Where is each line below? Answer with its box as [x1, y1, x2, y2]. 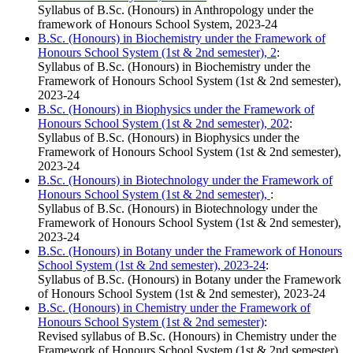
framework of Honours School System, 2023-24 [38, 17, 277, 32]
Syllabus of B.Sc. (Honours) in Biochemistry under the [38, 60, 310, 74]
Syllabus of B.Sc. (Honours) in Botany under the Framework [38, 273, 341, 287]
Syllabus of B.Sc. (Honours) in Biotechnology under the [38, 202, 318, 216]
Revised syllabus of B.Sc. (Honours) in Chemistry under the [38, 329, 336, 344]
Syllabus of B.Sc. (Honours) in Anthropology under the [38, 3, 314, 17]
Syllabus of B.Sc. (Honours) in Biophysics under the [38, 131, 299, 145]
